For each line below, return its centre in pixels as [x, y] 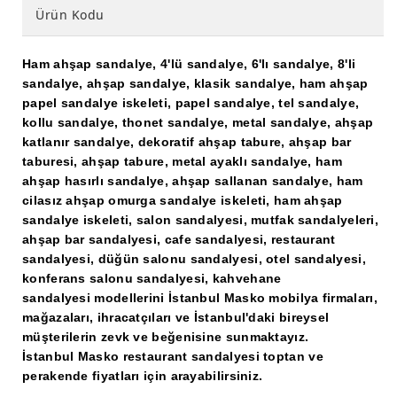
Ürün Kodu [70, 15]
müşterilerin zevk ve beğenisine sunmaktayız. [166, 337]
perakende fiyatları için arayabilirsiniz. [143, 376]
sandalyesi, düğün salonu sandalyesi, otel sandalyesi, [194, 259]
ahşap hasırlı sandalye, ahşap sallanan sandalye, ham [193, 181]
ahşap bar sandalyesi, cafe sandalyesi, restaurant [179, 239]
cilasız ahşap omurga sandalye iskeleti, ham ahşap [183, 200]
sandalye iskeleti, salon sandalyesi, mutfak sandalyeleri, [201, 220]
